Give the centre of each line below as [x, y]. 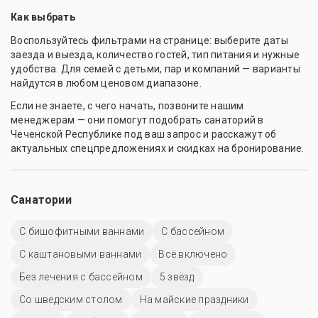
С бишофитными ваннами [82, 232]
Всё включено [193, 254]
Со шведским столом [71, 300]
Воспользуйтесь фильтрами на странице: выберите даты [149, 41]
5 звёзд [177, 277]
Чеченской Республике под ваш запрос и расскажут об [144, 135]
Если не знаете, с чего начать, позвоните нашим [127, 106]
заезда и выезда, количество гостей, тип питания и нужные [155, 55]
